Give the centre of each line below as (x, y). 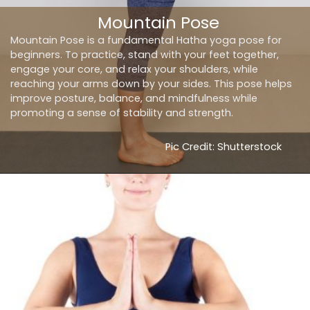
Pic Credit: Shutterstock (224, 146)
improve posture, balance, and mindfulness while (134, 99)
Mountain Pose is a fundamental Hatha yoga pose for (146, 40)
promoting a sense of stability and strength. (122, 113)
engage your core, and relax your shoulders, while (135, 70)
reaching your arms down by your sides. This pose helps (152, 84)
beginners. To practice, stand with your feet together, (145, 55)
